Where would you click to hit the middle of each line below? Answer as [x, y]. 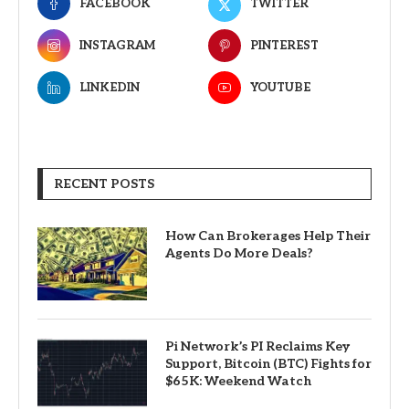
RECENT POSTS [104, 184]
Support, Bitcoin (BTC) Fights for [268, 364]
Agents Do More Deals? [239, 254]
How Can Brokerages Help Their [268, 236]
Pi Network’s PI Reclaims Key [257, 347]
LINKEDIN [110, 88]
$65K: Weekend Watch [238, 382]
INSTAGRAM [117, 46]
